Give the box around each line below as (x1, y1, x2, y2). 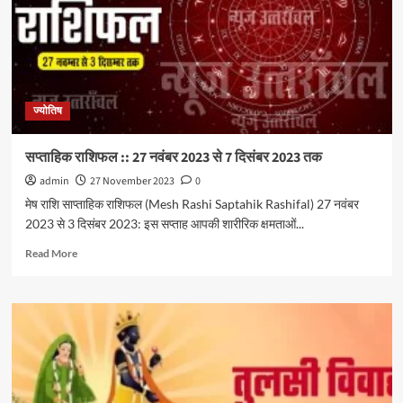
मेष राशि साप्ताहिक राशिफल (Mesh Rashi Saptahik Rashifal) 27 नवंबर (24, 196, 359, 211)
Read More (24, 246, 77, 260)
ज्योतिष (32, 103, 62, 119)
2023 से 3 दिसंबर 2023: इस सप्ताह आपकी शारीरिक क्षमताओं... (24, 216, 304, 231)
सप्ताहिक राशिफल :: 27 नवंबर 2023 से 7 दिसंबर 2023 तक (24, 148, 322, 167)
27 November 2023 (89, 174, 175, 189)
